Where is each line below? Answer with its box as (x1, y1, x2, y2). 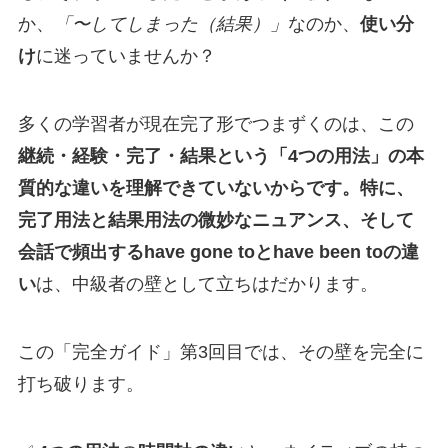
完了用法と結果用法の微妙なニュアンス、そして (17, 210, 414, 231)
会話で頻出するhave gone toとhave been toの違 (17, 242, 419, 263)
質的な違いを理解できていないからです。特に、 (17, 178, 414, 199)
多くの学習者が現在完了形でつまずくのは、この (17, 114, 414, 135)
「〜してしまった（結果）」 (53, 14, 288, 35)
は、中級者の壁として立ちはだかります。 (35, 274, 378, 295)
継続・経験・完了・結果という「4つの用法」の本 (17, 146, 424, 167)
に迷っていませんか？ (35, 46, 216, 67)
